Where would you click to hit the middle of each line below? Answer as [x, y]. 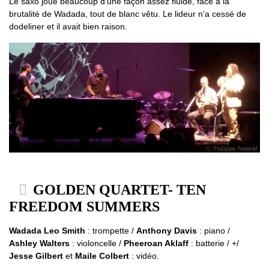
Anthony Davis [167, 231]
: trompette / [111, 231]
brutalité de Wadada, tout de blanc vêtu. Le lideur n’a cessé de [128, 14]
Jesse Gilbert [36, 256]
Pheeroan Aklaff [156, 243]
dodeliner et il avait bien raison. [68, 27]
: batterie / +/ [214, 243]
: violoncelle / [97, 243]
